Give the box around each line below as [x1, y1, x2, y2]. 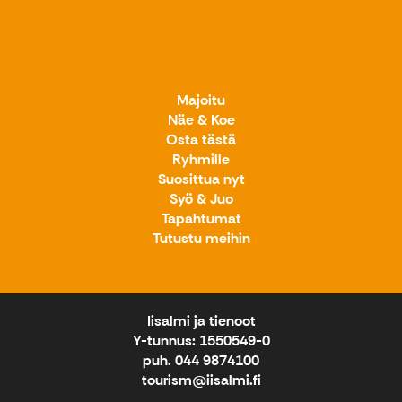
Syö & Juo [169, 188, 233, 208]
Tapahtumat [161, 208, 241, 228]
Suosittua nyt [157, 169, 245, 188]
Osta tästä [166, 129, 236, 149]
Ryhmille [172, 149, 230, 169]
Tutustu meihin [152, 228, 250, 248]
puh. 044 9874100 [143, 350, 259, 370]
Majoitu [177, 90, 225, 109]
